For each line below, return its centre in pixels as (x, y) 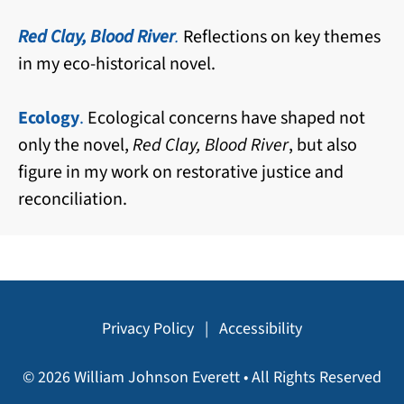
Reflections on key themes (282, 37)
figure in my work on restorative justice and (181, 172)
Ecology (49, 118)
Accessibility (261, 328)
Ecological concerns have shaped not (225, 118)
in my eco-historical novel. (117, 64)
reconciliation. (73, 199)
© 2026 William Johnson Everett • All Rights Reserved (202, 377)
